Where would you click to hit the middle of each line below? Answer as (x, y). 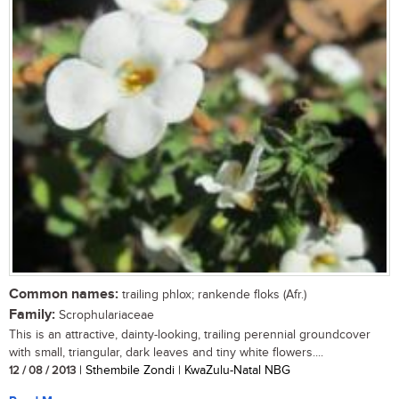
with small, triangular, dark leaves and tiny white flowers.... (166, 353)
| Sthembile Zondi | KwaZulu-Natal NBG (183, 371)
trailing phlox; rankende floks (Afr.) (212, 295)
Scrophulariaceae (105, 316)
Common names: (64, 295)
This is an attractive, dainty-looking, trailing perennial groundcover (190, 335)
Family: (32, 315)
